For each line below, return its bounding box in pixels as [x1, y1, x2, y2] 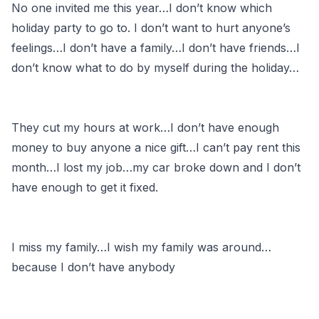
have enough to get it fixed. [11, 179, 158, 194]
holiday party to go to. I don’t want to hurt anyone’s [11, 20, 291, 35]
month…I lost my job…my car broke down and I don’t [11, 159, 300, 174]
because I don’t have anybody [11, 259, 175, 274]
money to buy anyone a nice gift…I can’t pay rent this [11, 140, 300, 155]
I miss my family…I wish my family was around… [11, 239, 271, 254]
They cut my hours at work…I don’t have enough [11, 120, 279, 135]
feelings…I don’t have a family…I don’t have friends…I [11, 40, 300, 55]
